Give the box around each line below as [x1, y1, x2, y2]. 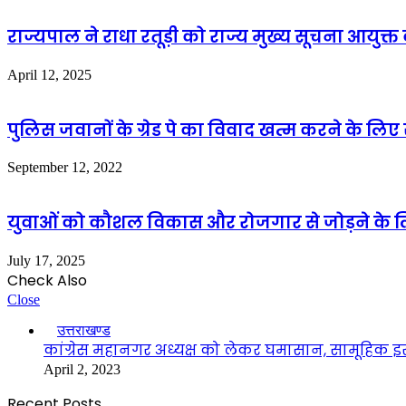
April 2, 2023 [43, 361, 121, 377]
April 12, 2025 [7, 66, 92, 82]
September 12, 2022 [7, 159, 122, 176]
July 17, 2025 [7, 252, 85, 268]
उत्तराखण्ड [57, 322, 111, 338]
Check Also [7, 269, 87, 291]
